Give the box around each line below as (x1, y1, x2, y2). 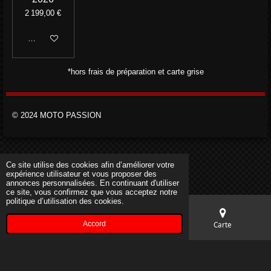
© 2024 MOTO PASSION (12, 111, 103, 120)
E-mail (38, 219, 59, 229)
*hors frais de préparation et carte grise (67, 67, 204, 77)
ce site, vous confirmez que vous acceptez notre (6, 187, 178, 197)
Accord (83, 219, 106, 227)
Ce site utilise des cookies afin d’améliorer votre (6, 160, 175, 169)
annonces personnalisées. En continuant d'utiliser (6, 178, 180, 188)
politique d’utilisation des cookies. (6, 196, 125, 206)
